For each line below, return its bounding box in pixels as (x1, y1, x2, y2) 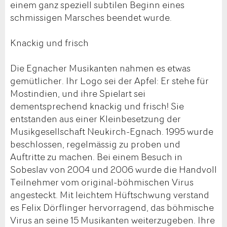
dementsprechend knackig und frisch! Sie (10, 99, 184, 112)
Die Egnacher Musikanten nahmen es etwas (10, 61, 191, 74)
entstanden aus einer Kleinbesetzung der (10, 111, 181, 125)
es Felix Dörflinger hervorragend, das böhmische (10, 200, 214, 214)
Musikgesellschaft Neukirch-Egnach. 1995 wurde (10, 124, 213, 138)
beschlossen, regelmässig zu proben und (10, 137, 180, 150)
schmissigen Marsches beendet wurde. (10, 10, 172, 24)
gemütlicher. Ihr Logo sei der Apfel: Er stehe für (10, 73, 209, 87)
